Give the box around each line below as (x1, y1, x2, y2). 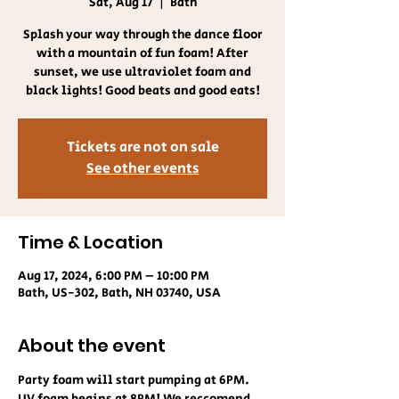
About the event (18, 333, 166, 358)
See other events (85, 159, 199, 179)
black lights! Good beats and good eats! (25, 82, 260, 100)
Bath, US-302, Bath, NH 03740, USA (18, 284, 221, 302)
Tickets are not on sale (66, 137, 219, 158)
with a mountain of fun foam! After (37, 45, 248, 62)
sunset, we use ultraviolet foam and (34, 63, 251, 81)
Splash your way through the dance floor (22, 26, 263, 44)
